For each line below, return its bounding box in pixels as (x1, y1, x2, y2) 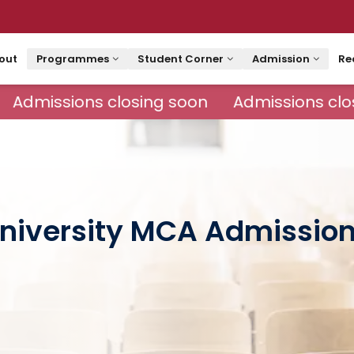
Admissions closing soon (3, 91, 199, 113)
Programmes (36, 51, 109, 66)
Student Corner (137, 51, 224, 66)
